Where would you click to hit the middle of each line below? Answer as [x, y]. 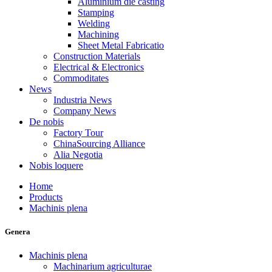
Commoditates [81, 78]
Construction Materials [97, 56]
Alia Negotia [78, 155]
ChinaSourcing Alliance [99, 144]
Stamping [96, 12]
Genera [18, 232]
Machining [98, 34]
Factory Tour [78, 133]
